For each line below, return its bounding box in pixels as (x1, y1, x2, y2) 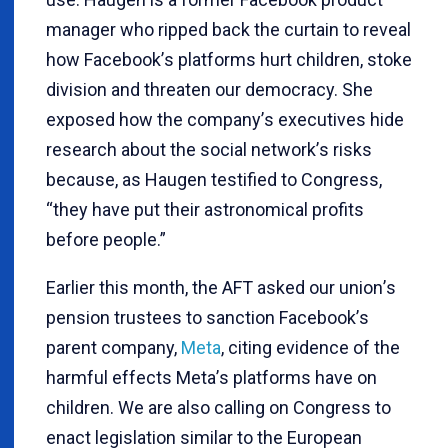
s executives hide (264, 109, 404, 130)
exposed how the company (46, 109, 261, 130)
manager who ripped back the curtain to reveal (46, 19, 411, 40)
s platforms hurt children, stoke (164, 49, 412, 70)
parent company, (46, 337, 181, 358)
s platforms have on (219, 367, 377, 388)
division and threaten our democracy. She (46, 79, 373, 100)
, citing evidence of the (221, 337, 400, 358)
